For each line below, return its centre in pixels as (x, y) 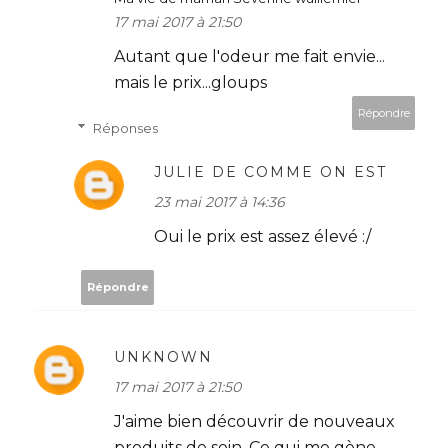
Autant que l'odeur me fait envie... (249, 56)
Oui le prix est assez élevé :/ (262, 236)
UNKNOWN (163, 356)
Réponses (125, 127)
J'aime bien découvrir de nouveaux (254, 421)
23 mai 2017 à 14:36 (219, 201)
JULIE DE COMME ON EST (270, 171)
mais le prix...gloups (190, 82)
